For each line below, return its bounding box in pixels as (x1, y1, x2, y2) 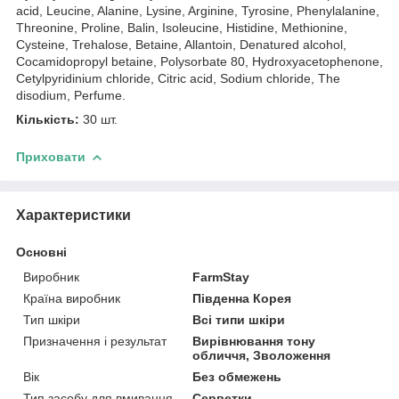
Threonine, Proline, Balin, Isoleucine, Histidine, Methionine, (16, 20, 347, 35)
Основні (16, 244, 67, 259)
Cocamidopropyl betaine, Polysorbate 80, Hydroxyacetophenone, (16, 53, 383, 69)
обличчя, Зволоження (192, 347, 331, 362)
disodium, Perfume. (16, 87, 126, 102)
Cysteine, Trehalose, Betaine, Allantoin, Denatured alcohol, (16, 37, 346, 52)
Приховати (16, 149, 85, 164)
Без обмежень (192, 369, 282, 384)
